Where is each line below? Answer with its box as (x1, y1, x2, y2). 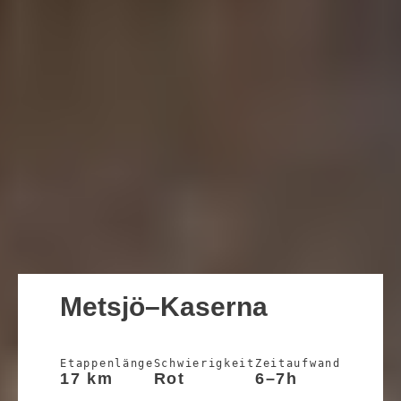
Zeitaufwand (254, 357, 341, 370)
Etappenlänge (60, 357, 154, 370)
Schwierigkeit (153, 357, 255, 370)
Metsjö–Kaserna (60, 292, 269, 321)
